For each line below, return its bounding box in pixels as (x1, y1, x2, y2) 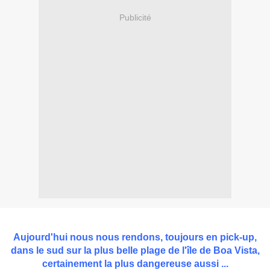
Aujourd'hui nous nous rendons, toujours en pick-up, (13, 232, 257, 243)
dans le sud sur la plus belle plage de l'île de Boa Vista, (10, 245, 260, 256)
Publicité (119, 12, 151, 22)
